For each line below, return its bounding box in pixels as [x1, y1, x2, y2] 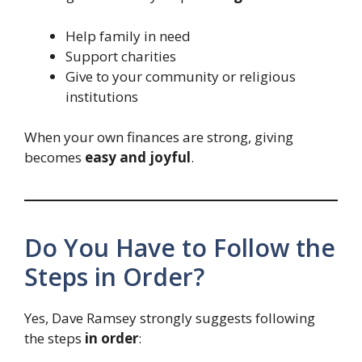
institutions [65, 86, 138, 106]
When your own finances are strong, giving [24, 128, 293, 147]
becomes [24, 148, 85, 167]
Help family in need [65, 26, 191, 45]
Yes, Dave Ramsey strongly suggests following [24, 309, 315, 328]
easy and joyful [85, 148, 191, 167]
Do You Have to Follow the [24, 231, 335, 265]
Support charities [65, 46, 176, 65]
